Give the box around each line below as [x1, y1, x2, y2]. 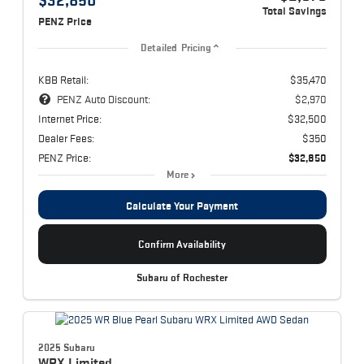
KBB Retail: [37, 73, 89, 87]
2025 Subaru [37, 340, 95, 353]
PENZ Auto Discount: [56, 93, 150, 106]
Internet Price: [37, 112, 102, 126]
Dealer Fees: [37, 132, 94, 145]
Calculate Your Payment [126, 199, 238, 213]
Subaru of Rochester [136, 271, 227, 284]
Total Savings [262, 5, 327, 18]
